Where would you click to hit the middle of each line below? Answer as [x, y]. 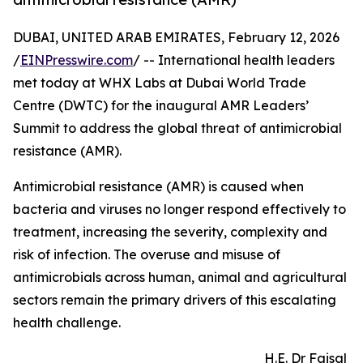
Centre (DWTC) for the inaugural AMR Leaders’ [161, 106]
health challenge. [67, 323]
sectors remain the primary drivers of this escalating [175, 300]
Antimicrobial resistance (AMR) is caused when [158, 187]
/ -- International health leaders [234, 60]
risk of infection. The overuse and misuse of [147, 255]
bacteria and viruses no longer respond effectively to [179, 209]
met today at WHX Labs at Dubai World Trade [160, 83]
